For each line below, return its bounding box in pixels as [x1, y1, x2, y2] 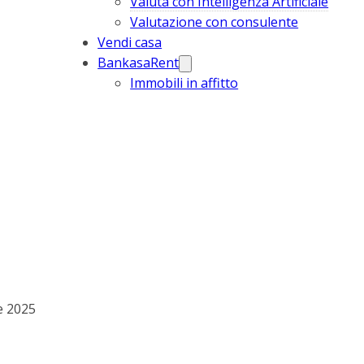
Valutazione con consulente [130, 13, 299, 31]
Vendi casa [97, 33, 162, 51]
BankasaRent [97, 54, 180, 71]
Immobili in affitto [130, 74, 239, 92]
